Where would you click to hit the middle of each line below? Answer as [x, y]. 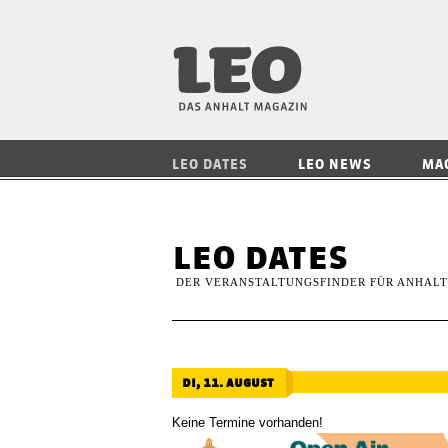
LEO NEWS [335, 164]
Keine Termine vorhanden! [247, 422]
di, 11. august [227, 382]
